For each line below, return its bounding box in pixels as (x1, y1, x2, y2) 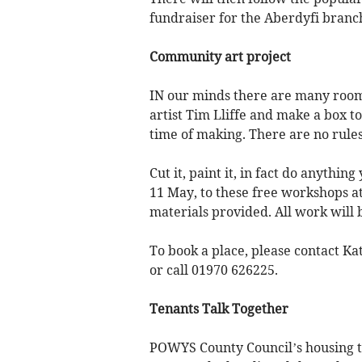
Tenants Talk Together (149, 300, 288, 317)
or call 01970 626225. (149, 261, 278, 278)
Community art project (149, 48, 291, 65)
